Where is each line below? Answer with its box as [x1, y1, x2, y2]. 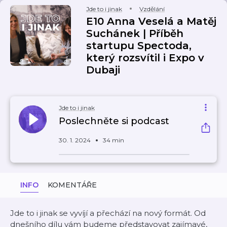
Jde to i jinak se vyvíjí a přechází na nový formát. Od [10, 208, 206, 218]
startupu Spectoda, [86, 40, 192, 52]
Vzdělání [139, 5, 165, 13]
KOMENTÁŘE [48, 180, 97, 190]
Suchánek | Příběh [86, 27, 183, 40]
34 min [103, 136, 124, 144]
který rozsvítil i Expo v [86, 52, 204, 64]
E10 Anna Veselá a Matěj [86, 15, 216, 27]
